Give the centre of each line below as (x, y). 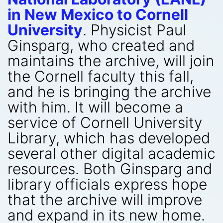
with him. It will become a (95, 107)
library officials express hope (107, 184)
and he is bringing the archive (109, 92)
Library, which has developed (109, 138)
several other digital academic (111, 153)
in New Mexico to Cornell (98, 14)
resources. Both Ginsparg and (110, 169)
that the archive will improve (105, 200)
